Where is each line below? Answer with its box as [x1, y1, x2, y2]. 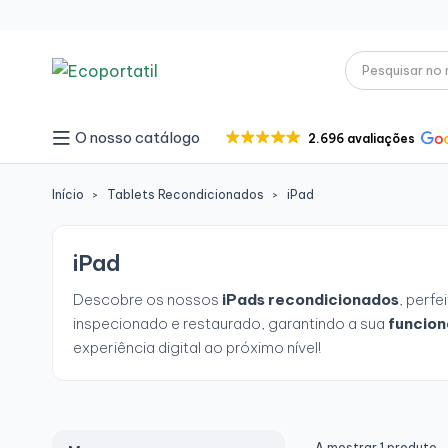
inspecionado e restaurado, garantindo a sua [73, 314, 388, 333]
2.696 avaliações [307, 130, 415, 146]
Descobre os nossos [73, 290, 222, 309]
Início [52, 187, 84, 202]
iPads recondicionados [222, 290, 399, 309]
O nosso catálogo [75, 128, 200, 147]
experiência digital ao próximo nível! [73, 338, 321, 357]
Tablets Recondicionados [107, 187, 264, 202]
